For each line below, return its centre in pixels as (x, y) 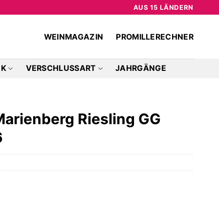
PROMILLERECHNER (155, 37)
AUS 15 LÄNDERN (164, 7)
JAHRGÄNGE (141, 68)
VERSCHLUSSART (61, 68)
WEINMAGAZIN (74, 37)
